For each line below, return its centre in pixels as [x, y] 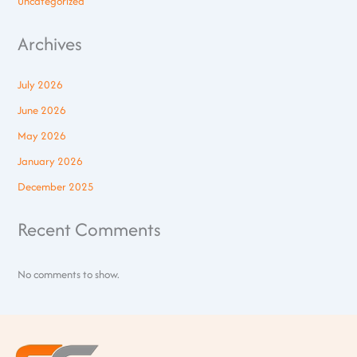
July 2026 [41, 85]
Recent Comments [90, 229]
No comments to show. [69, 274]
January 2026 [51, 161]
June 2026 [42, 110]
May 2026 [42, 136]
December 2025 [56, 187]
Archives [50, 43]
